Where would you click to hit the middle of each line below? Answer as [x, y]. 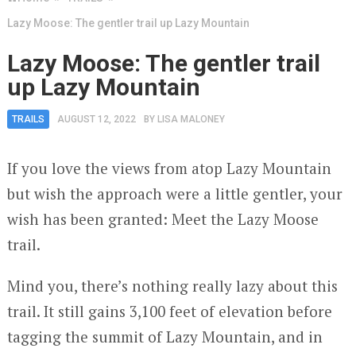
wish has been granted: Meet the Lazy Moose [163, 219]
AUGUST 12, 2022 [96, 120]
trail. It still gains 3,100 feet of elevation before [169, 311]
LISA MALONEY [191, 120]
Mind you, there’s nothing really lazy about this [172, 286]
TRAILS [28, 120]
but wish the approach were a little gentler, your [174, 194]
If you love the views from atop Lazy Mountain [169, 168]
